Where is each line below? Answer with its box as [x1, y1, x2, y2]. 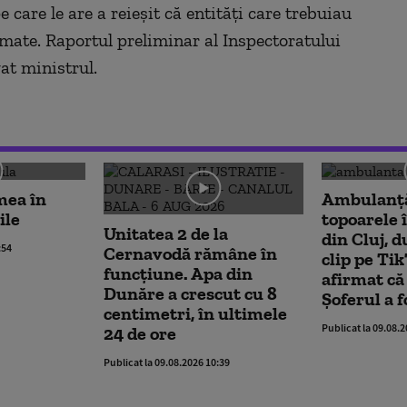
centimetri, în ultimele [104, 302, 287, 324]
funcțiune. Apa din [104, 262, 253, 284]
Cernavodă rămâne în [104, 242, 277, 264]
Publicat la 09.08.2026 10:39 [104, 354, 230, 369]
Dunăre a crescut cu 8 [104, 282, 277, 304]
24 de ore [104, 322, 176, 344]
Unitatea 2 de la [104, 222, 228, 244]
